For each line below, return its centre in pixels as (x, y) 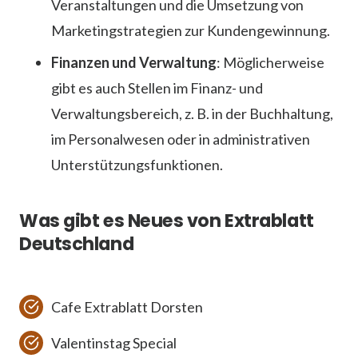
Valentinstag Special (114, 342)
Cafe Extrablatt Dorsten (127, 306)
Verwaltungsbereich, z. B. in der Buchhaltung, (192, 113)
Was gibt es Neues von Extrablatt (167, 220)
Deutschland (77, 243)
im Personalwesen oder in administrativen (181, 139)
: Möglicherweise (270, 62)
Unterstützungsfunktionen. (137, 164)
